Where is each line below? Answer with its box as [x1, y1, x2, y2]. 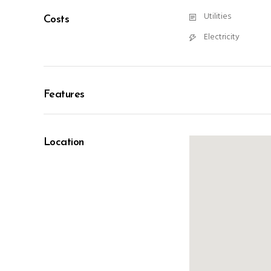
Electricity [204, 30, 240, 44]
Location [44, 137, 84, 148]
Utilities [204, 10, 231, 24]
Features [44, 89, 85, 100]
